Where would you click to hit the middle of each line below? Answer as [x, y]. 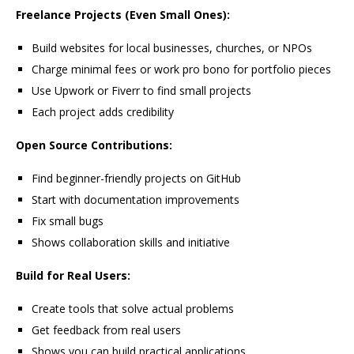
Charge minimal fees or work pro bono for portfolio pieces [181, 70]
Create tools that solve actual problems [133, 309]
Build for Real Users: [73, 276]
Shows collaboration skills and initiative [131, 243]
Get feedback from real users [106, 330]
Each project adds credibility [103, 112]
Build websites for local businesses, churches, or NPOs [172, 48]
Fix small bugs [68, 221]
